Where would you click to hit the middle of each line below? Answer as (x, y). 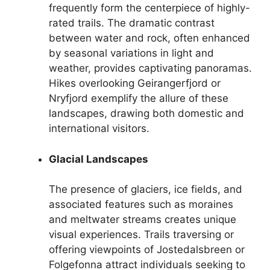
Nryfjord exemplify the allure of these (139, 99)
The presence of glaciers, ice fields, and (146, 190)
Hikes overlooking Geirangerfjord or (135, 83)
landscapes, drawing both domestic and (146, 114)
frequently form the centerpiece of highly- (149, 8)
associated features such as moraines (141, 205)
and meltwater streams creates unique (143, 220)
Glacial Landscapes (99, 159)
